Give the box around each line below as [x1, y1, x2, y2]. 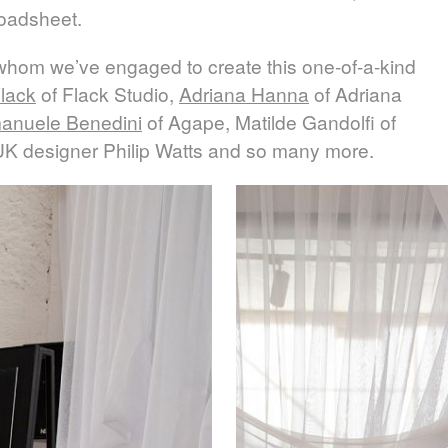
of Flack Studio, [36, 80, 179, 108]
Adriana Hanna [179, 80, 309, 108]
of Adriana [309, 80, 402, 108]
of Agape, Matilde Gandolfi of [142, 108, 396, 136]
